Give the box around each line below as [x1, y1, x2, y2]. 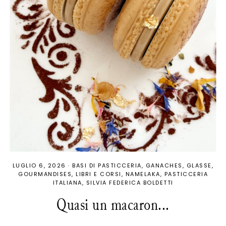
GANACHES [145, 161, 183, 170]
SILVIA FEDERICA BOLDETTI [86, 179, 174, 187]
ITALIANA [52, 179, 82, 187]
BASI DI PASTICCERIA [72, 161, 142, 170]
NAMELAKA [125, 170, 160, 179]
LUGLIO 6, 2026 [12, 161, 66, 170]
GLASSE [186, 161, 212, 170]
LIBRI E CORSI [76, 170, 122, 179]
